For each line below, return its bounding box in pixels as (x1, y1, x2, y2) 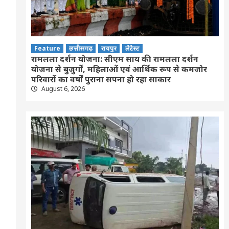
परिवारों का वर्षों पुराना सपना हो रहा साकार (31, 73, 171, 85)
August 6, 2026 (39, 84, 85, 93)
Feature (34, 43, 60, 53)
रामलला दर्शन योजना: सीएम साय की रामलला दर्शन (31, 53, 198, 64)
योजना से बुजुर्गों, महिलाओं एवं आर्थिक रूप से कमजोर (31, 63, 207, 75)
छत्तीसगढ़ (68, 43, 93, 53)
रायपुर (101, 43, 117, 53)
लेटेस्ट (125, 43, 140, 53)
